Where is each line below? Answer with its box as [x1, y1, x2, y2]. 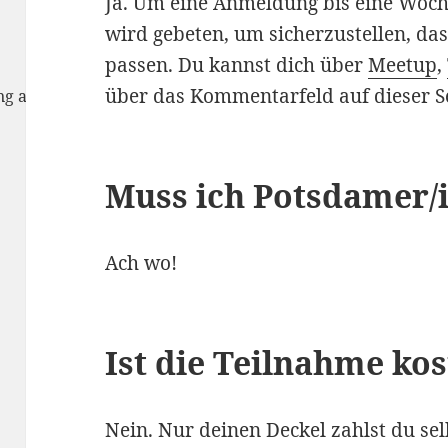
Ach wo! [105, 250, 178, 277]
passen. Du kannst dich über [105, 52, 369, 79]
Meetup [368, 52, 438, 79]
